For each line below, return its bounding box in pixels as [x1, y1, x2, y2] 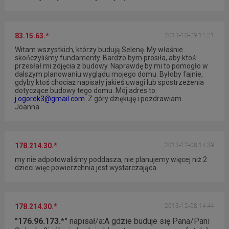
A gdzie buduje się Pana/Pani [104, 216, 210, 226]
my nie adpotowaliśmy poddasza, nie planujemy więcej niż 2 [14, 155, 207, 164]
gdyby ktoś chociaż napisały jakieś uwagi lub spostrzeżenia [14, 78, 204, 86]
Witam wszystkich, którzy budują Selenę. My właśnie [14, 45, 183, 54]
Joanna [14, 102, 39, 111]
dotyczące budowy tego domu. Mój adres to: [14, 86, 157, 95]
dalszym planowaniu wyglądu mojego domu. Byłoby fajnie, [14, 70, 203, 78]
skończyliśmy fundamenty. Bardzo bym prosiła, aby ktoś [14, 53, 196, 62]
